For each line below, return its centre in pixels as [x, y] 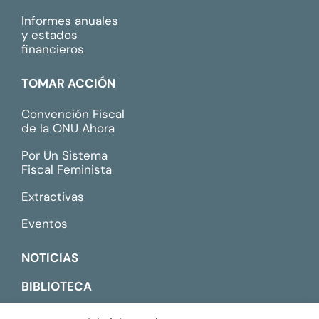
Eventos [45, 223]
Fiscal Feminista [67, 169]
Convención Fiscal [73, 114]
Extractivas [53, 196]
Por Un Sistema [64, 155]
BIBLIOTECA [57, 286]
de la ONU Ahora [68, 128]
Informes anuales [70, 20]
